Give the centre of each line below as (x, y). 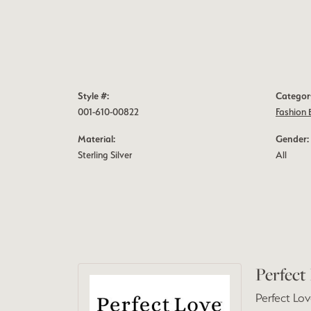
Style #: (93, 96)
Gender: (292, 139)
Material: (96, 139)
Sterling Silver (105, 155)
